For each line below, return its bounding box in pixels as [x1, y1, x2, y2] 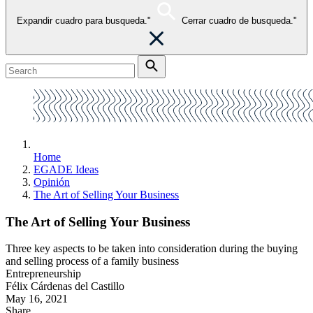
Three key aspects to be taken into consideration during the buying [6, 242, 298, 255]
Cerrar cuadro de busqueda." [181, 15, 297, 26]
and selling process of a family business [6, 255, 179, 268]
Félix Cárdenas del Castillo [6, 280, 124, 293]
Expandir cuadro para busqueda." [16, 15, 151, 26]
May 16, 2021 [6, 293, 68, 305]
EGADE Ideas [34, 163, 99, 175]
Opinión [34, 176, 70, 188]
